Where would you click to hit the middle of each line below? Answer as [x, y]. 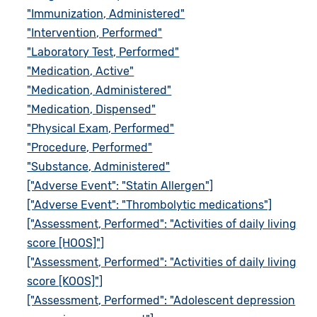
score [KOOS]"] [65, 281]
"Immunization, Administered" [106, 13]
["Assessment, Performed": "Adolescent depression [161, 300]
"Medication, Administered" [99, 90]
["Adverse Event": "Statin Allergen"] [120, 185]
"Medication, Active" [81, 71]
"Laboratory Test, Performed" [103, 52]
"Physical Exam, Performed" [101, 128]
